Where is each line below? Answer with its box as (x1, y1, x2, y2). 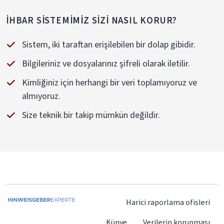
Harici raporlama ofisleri (126, 197, 210, 207)
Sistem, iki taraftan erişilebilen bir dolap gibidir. (22, 38, 195, 50)
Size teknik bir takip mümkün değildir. (22, 109, 160, 121)
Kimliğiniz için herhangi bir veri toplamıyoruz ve (22, 76, 197, 89)
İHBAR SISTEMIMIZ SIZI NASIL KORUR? (6, 13, 177, 26)
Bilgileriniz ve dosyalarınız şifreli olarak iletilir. (22, 57, 190, 69)
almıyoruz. (22, 90, 60, 102)
